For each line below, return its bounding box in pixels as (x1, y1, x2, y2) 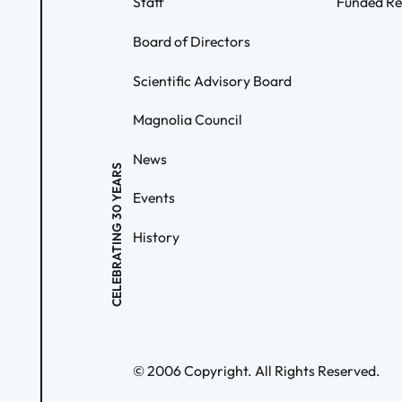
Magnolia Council (133, 110, 242, 129)
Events (133, 188, 175, 207)
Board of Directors (133, 31, 250, 50)
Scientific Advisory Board (133, 71, 292, 90)
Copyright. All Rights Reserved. (181, 362, 380, 380)
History (133, 228, 179, 247)
